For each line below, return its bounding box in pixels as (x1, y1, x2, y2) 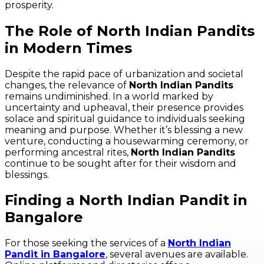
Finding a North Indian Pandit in (5, 192, 247, 209)
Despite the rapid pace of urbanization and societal (5, 68, 243, 80)
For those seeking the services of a (5, 237, 168, 249)
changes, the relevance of (5, 79, 129, 91)
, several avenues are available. (105, 249, 248, 260)
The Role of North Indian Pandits (5, 22, 255, 39)
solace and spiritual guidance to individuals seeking (5, 113, 245, 124)
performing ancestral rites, (5, 146, 131, 158)
